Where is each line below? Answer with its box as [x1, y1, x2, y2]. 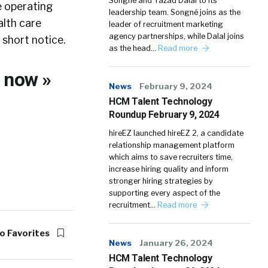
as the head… [109, 44, 158, 53]
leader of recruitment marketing [109, 20, 223, 29]
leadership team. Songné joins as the [109, 8, 240, 17]
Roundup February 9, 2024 [109, 109, 220, 120]
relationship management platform [109, 141, 234, 150]
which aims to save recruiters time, [109, 153, 233, 162]
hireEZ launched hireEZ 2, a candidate [109, 129, 243, 138]
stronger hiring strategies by [109, 176, 213, 185]
